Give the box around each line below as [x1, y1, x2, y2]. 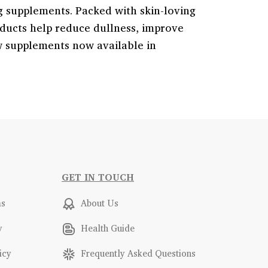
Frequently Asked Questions [78, 246, 196, 261]
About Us [78, 196, 118, 211]
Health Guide [78, 221, 135, 236]
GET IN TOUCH [62, 169, 134, 185]
